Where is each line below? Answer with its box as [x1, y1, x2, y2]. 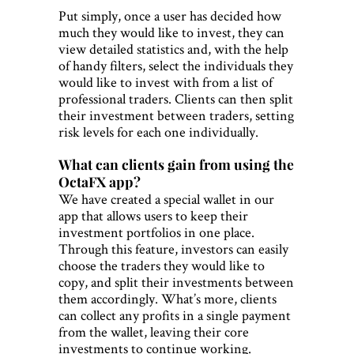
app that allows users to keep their [58, 206, 248, 225]
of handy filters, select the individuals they [58, 56, 293, 75]
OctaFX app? [58, 172, 141, 191]
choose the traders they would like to [58, 256, 265, 275]
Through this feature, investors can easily [58, 239, 288, 258]
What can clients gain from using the [58, 155, 294, 174]
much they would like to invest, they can [58, 23, 284, 42]
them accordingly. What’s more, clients [58, 289, 277, 308]
